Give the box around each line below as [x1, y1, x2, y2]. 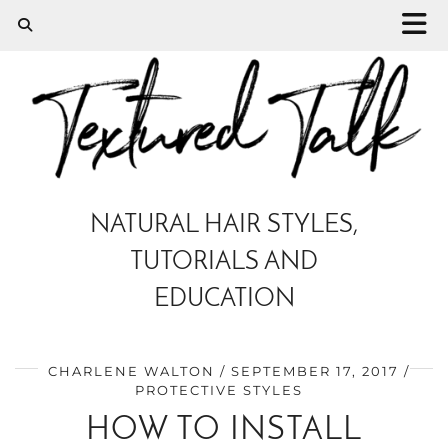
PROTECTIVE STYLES [135, 382, 303, 399]
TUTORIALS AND [130, 250, 318, 276]
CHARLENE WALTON [48, 363, 215, 380]
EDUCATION [153, 287, 295, 313]
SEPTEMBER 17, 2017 [231, 363, 399, 380]
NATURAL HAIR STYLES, [89, 213, 359, 239]
